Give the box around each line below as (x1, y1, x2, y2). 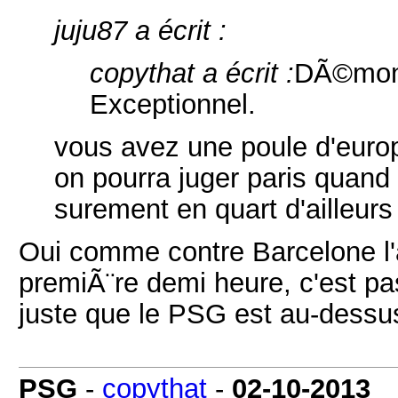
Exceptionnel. (90, 89, 256, 119)
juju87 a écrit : (54, 15, 227, 45)
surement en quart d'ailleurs (54, 194, 393, 224)
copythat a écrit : (90, 58, 294, 88)
